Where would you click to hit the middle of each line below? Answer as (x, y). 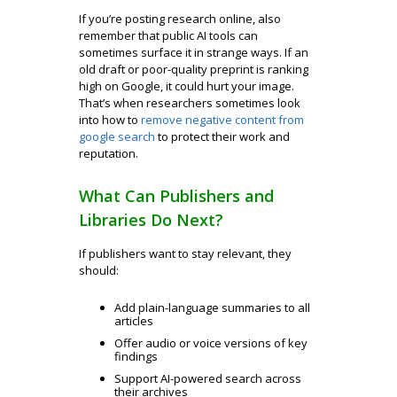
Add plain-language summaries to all (212, 307)
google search (117, 136)
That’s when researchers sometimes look (190, 103)
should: (99, 270)
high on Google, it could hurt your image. (187, 86)
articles (134, 321)
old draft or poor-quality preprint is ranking (194, 69)
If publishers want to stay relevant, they (185, 253)
